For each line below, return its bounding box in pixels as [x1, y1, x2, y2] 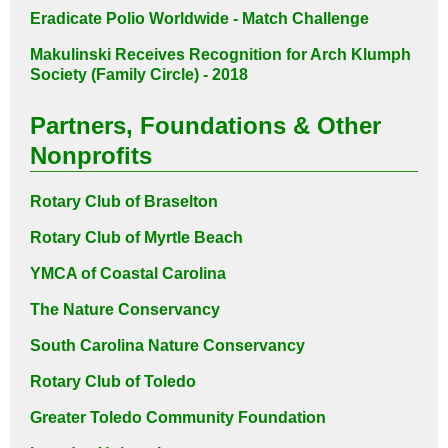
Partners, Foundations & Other [30, 112, 381, 140]
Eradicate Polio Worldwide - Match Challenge [30, 10, 369, 28]
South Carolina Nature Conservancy [30, 337, 305, 355]
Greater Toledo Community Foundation [30, 409, 326, 427]
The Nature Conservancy [30, 301, 220, 319]
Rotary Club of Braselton [30, 193, 218, 211]
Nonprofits [30, 142, 152, 170]
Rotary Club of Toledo [30, 373, 196, 391]
